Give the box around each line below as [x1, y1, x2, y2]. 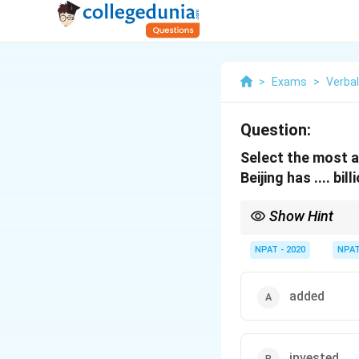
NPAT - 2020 [255, 244, 305, 255]
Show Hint [269, 208, 333, 224]
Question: [240, 120, 311, 139]
